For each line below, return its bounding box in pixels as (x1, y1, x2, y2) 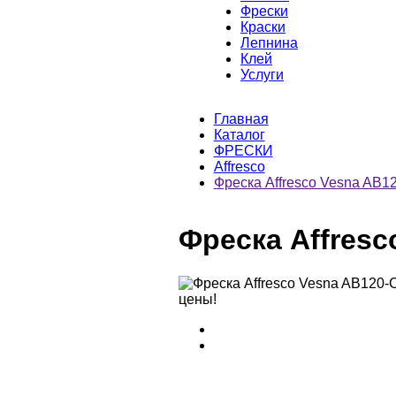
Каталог (213, 126, 265, 142)
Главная (213, 110, 269, 126)
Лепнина (240, 34, 298, 50)
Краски (240, 19, 286, 34)
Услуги (240, 66, 284, 82)
